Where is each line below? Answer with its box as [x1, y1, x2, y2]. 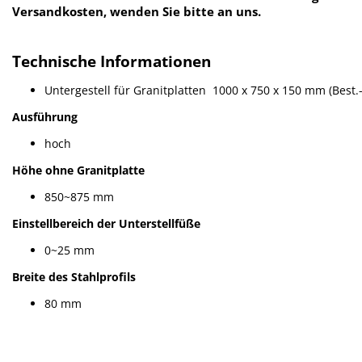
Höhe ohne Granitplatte [12, 162, 145, 178]
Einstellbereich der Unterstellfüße [12, 215, 200, 231]
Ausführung [12, 108, 78, 124]
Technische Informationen [12, 50, 211, 71]
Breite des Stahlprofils [12, 268, 136, 284]
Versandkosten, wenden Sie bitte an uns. [12, 2, 261, 19]
